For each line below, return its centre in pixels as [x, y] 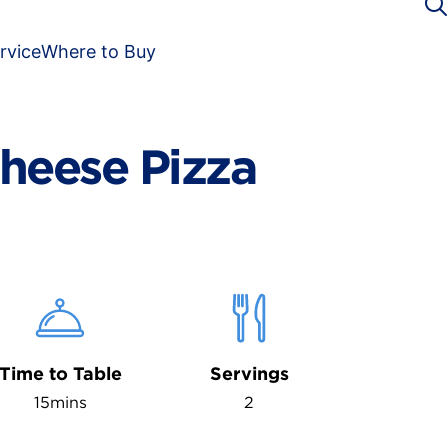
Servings [249, 373]
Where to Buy [98, 51]
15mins [60, 402]
